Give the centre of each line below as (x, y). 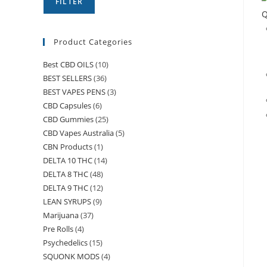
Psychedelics (65, 243)
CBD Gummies (68, 119)
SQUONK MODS (71, 256)
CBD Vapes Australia (78, 133)
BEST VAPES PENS (74, 92)
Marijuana (61, 215)
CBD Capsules (67, 105)
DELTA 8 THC (66, 174)
